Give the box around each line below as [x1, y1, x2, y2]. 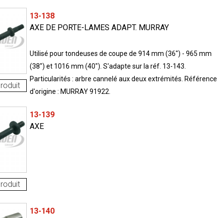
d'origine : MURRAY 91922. [29, 87, 110, 95]
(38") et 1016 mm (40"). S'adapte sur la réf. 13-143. [29, 62, 186, 70]
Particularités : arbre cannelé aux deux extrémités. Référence [29, 74, 217, 83]
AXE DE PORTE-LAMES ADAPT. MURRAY [29, 22, 169, 32]
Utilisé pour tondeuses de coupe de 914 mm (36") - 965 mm [29, 49, 212, 57]
